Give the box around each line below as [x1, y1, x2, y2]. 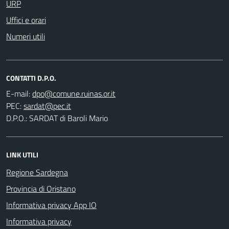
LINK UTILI [6, 149, 38, 160]
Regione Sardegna [6, 166, 68, 178]
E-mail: [6, 87, 30, 100]
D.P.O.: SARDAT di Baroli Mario [6, 111, 108, 124]
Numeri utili [6, 30, 45, 42]
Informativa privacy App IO [6, 198, 97, 211]
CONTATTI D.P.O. [6, 72, 56, 83]
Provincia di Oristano [6, 182, 76, 195]
